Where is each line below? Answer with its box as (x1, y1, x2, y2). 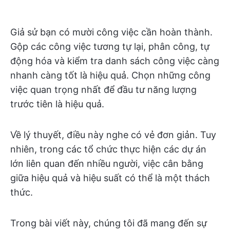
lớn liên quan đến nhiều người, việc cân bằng (10, 158, 203, 169)
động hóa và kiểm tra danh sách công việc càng (10, 55, 219, 66)
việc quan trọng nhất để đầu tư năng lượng (10, 84, 197, 95)
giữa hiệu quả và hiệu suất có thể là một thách (10, 172, 210, 183)
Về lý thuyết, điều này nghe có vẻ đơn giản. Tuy (10, 129, 216, 140)
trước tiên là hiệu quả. (10, 99, 104, 109)
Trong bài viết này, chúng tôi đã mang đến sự (10, 218, 207, 228)
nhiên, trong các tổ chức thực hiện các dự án (10, 144, 206, 155)
